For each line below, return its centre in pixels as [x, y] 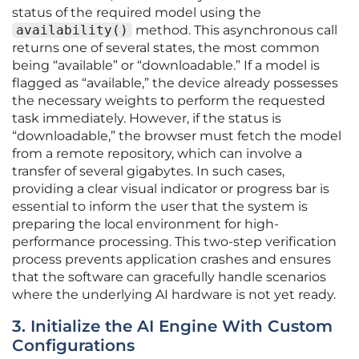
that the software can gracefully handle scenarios [169, 277]
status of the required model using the [137, 13]
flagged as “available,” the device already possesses [175, 83]
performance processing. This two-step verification [174, 242]
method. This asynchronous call [235, 30]
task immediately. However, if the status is [147, 119]
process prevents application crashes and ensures [171, 260]
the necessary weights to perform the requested [169, 101]
